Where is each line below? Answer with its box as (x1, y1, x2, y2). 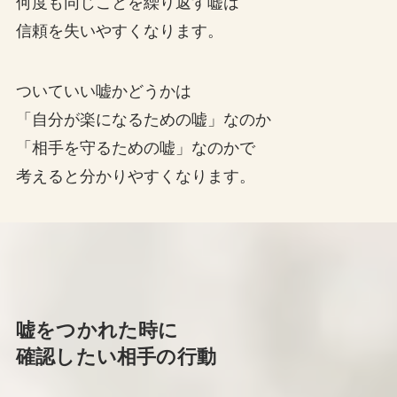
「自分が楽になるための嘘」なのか (15, 110, 271, 128)
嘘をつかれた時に (15, 320, 179, 342)
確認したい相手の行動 (15, 346, 216, 369)
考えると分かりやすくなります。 (15, 167, 255, 185)
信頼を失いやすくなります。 (15, 22, 223, 40)
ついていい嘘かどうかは (15, 82, 191, 100)
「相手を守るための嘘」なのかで (15, 138, 255, 157)
